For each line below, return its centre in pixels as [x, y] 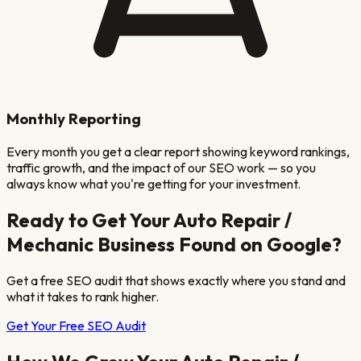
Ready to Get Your [90, 220]
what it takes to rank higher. [83, 296]
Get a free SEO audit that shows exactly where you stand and [176, 280]
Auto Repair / [232, 220]
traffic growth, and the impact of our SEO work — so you [161, 167]
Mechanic [50, 244]
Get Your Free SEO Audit [76, 325]
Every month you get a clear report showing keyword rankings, [178, 151]
